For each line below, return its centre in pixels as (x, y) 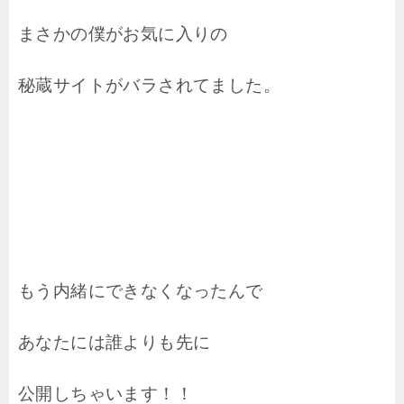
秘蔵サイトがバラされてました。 (149, 86)
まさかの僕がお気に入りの (123, 34)
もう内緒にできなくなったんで (141, 291)
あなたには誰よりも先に (115, 343)
